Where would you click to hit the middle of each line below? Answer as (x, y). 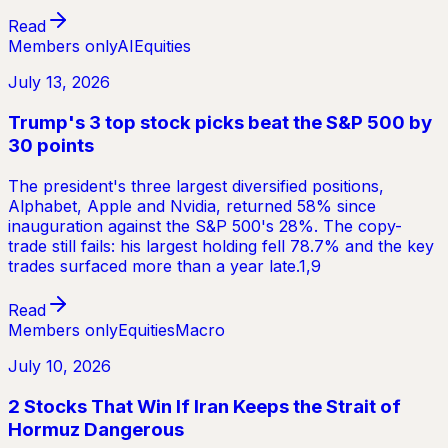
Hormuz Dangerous (96, 429)
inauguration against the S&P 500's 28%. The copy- (205, 225)
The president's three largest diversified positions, (196, 185)
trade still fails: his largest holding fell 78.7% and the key (221, 245)
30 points (51, 146)
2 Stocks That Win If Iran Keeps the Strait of (204, 406)
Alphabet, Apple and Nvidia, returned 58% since (192, 205)
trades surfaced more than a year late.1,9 (164, 265)
